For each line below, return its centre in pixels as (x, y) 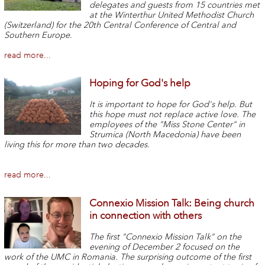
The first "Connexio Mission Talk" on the (166, 237)
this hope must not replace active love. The (173, 115)
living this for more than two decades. (77, 145)
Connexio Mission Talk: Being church (172, 203)
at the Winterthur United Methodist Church (172, 15)
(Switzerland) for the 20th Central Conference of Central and (120, 25)
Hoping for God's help (140, 83)
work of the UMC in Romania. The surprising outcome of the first (127, 257)
